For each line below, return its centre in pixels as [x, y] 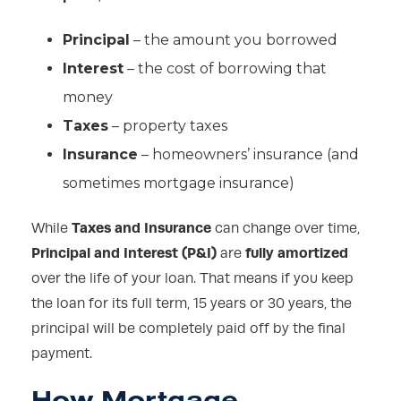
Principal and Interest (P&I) [124, 253]
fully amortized [297, 253]
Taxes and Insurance [141, 228]
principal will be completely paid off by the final [188, 329]
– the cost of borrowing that [225, 69]
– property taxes [168, 126]
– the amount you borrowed [234, 40]
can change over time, [286, 229]
